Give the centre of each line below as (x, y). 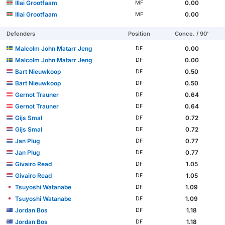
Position (139, 33)
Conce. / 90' (192, 33)
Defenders (21, 33)
